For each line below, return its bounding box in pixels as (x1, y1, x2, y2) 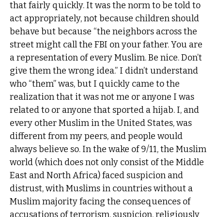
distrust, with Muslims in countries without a (10, 183, 193, 194)
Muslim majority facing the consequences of (10, 196, 191, 207)
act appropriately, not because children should (10, 13, 200, 24)
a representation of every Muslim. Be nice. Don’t (10, 52, 202, 63)
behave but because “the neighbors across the (10, 26, 198, 37)
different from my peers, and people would (10, 131, 183, 142)
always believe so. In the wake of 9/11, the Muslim (10, 144, 207, 155)
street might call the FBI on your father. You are (10, 39, 203, 50)
